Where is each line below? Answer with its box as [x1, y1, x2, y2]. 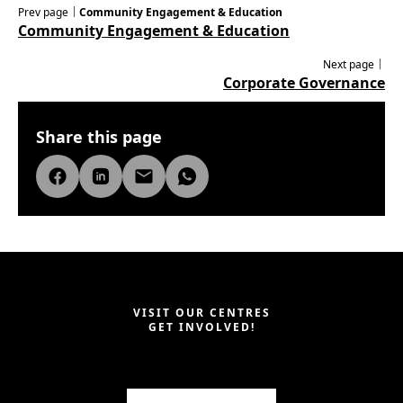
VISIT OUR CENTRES [132, 305, 271, 321]
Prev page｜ [18, 4, 79, 21]
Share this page [36, 126, 162, 148]
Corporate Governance [223, 73, 385, 94]
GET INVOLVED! [148, 319, 255, 336]
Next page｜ [323, 57, 385, 73]
